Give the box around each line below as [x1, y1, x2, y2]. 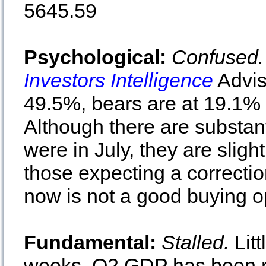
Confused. [172, 46, 264, 68]
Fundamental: [24, 231, 156, 254]
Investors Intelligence [24, 69, 213, 91]
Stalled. [161, 231, 229, 254]
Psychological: [24, 46, 166, 68]
